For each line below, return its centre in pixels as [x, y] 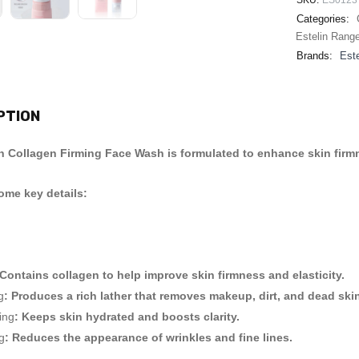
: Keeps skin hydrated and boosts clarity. [127, 317]
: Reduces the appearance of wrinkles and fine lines [147, 337]
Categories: [323, 19]
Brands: [315, 56]
